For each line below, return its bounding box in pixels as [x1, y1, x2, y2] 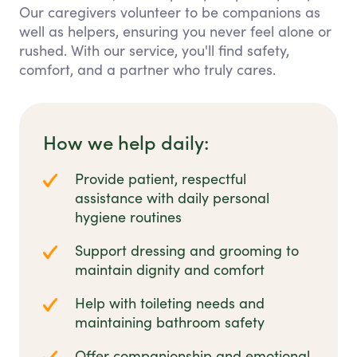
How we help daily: [43, 128, 209, 155]
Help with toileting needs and [75, 293, 265, 313]
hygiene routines [75, 207, 182, 227]
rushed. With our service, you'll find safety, [19, 41, 289, 61]
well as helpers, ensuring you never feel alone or [19, 22, 331, 41]
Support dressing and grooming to [75, 241, 299, 261]
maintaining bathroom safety [75, 312, 265, 332]
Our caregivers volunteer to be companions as [19, 2, 320, 22]
